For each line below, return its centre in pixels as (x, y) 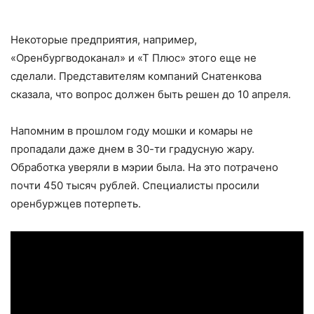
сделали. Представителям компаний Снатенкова (136, 76)
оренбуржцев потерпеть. (76, 204)
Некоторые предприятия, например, (104, 40)
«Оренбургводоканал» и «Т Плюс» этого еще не (134, 58)
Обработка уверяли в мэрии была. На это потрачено (144, 167)
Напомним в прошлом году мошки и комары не (132, 131)
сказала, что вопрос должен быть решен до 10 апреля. (151, 94)
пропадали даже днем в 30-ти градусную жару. (132, 149)
